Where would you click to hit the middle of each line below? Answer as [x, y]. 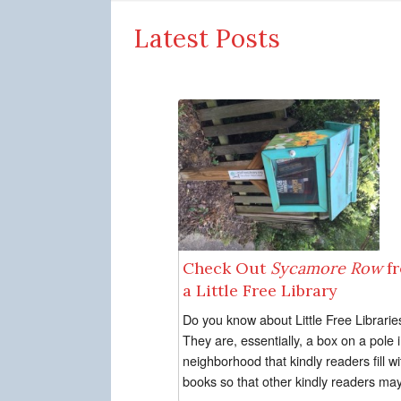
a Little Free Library [260, 290]
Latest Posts [207, 38]
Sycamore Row [326, 268]
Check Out [226, 268]
